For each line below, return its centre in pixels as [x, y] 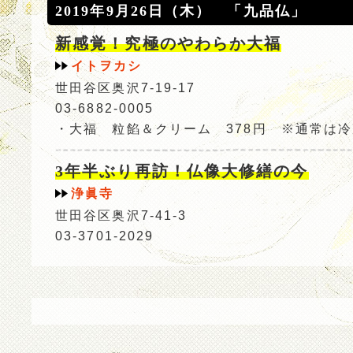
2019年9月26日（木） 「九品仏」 [181, 11]
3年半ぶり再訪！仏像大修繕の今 [182, 171]
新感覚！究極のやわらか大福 [169, 43]
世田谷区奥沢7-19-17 [126, 87]
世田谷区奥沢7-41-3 [121, 215]
